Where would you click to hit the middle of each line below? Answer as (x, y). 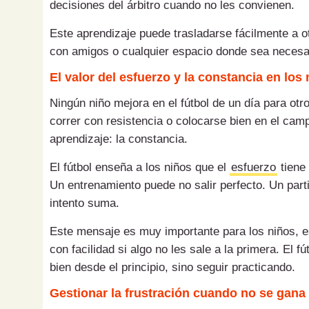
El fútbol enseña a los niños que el (140, 168)
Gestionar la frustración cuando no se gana (178, 293)
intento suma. (84, 203)
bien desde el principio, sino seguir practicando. (172, 268)
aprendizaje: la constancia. (119, 139)
